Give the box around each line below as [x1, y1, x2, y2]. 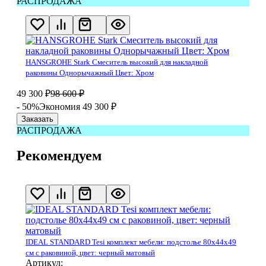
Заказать [21, 115, 53, 124]
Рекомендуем [17, 148, 102, 164]
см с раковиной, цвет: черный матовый [26, 248, 155, 258]
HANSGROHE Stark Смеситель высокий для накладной [26, 58, 208, 67]
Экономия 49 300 [39, 102, 111, 112]
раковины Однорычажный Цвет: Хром [26, 68, 154, 78]
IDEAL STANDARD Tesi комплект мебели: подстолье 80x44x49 [26, 237, 236, 247]
